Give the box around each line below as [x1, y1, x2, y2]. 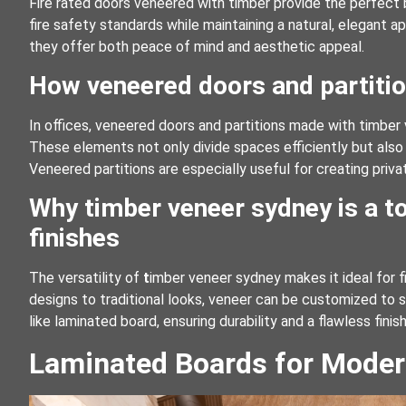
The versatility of [29, 269, 143, 287]
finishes [29, 223, 120, 254]
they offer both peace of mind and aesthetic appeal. [29, 37, 364, 55]
